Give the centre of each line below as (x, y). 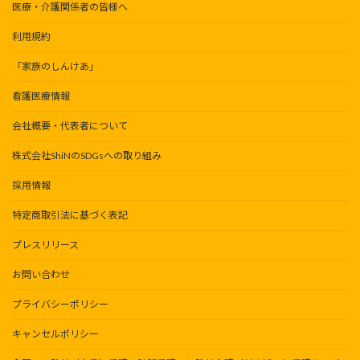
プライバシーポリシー (60, 305)
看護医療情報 (41, 96)
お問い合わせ (41, 275)
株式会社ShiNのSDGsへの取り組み (87, 156)
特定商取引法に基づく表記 (70, 215)
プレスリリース (45, 245)
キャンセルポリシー (55, 334)
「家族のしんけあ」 (55, 67)
